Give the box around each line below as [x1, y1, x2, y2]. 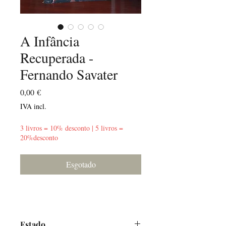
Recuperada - [20, 48, 93, 67]
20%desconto [20, 133, 58, 142]
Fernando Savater [20, 65, 118, 84]
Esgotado [66, 159, 96, 169]
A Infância [20, 31, 79, 50]
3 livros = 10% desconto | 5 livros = [20, 123, 123, 133]
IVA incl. [20, 101, 46, 111]
